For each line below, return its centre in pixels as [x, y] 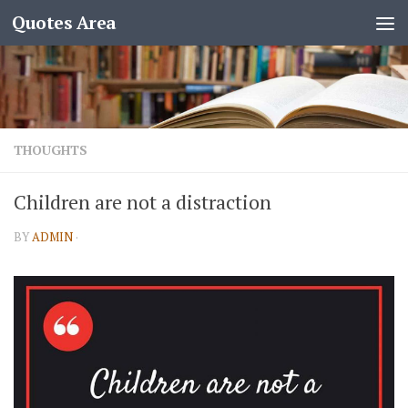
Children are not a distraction [143, 202]
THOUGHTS [51, 150]
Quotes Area [64, 22]
